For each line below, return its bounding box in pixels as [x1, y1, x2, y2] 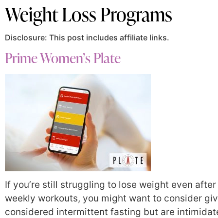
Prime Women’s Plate [5, 48, 121, 67]
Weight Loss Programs [5, 1, 172, 27]
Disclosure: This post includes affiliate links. [5, 32, 169, 42]
